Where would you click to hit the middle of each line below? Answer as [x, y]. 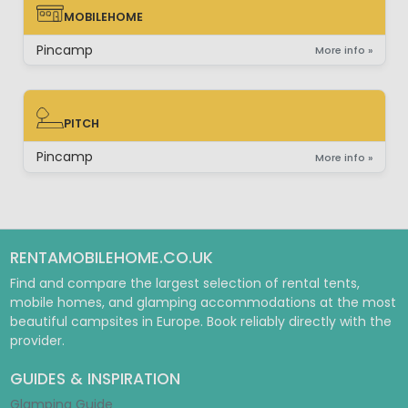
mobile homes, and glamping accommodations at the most [203, 302]
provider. [37, 341]
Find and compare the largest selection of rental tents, [184, 283]
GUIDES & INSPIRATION [95, 379]
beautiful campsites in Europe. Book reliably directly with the [200, 321]
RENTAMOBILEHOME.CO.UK [111, 258]
